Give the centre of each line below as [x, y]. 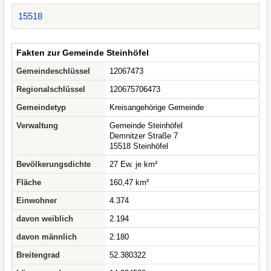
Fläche [29, 182]
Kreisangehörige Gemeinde [157, 107]
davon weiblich [45, 219]
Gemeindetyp [41, 107]
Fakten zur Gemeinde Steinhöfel [83, 53]
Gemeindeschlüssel [53, 71]
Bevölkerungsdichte [54, 164]
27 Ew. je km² [133, 164]
